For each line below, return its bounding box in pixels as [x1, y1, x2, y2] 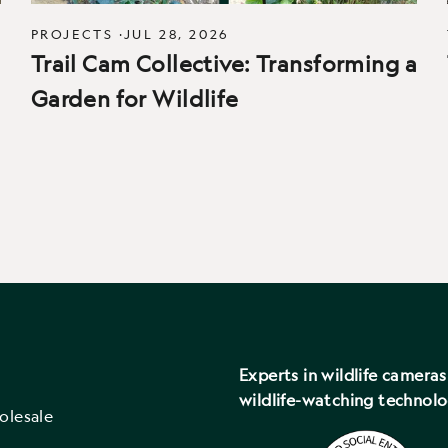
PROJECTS [30, 24, 114, 43]
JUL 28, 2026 [123, 24, 230, 43]
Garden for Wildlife [30, 83, 239, 113]
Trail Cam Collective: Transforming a [30, 48, 417, 78]
